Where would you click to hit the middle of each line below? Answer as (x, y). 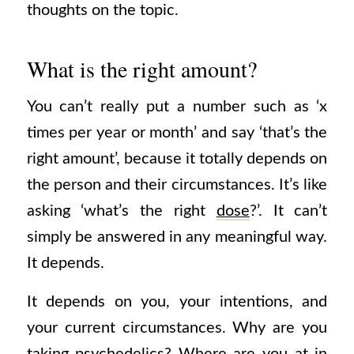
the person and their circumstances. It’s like (177, 185)
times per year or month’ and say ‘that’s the (177, 132)
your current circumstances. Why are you (177, 328)
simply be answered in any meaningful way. (177, 237)
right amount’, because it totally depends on (177, 158)
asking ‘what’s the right (121, 211)
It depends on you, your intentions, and (177, 302)
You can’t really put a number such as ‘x (177, 106)
